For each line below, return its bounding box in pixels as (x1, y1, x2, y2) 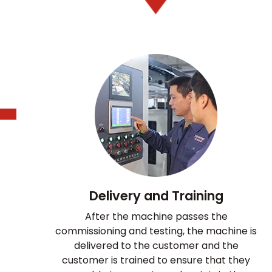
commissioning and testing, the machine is (55, 223, 257, 238)
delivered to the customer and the (73, 238, 239, 253)
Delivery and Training (89, 186, 223, 205)
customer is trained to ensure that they (62, 253, 250, 267)
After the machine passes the (84, 209, 228, 223)
